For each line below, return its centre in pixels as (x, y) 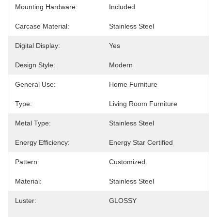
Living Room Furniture (143, 104)
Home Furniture (133, 84)
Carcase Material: (42, 26)
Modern (121, 65)
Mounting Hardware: (46, 7)
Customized (127, 162)
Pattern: (27, 162)
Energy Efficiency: (42, 142)
